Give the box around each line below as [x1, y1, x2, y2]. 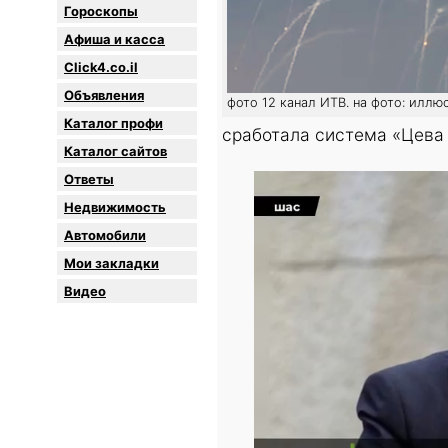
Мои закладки [64, 255, 159, 272]
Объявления [64, 87, 144, 104]
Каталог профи [64, 115, 163, 132]
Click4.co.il [64, 59, 138, 76]
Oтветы [64, 171, 114, 188]
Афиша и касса [64, 31, 165, 48]
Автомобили [64, 227, 146, 244]
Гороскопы [64, 3, 138, 20]
